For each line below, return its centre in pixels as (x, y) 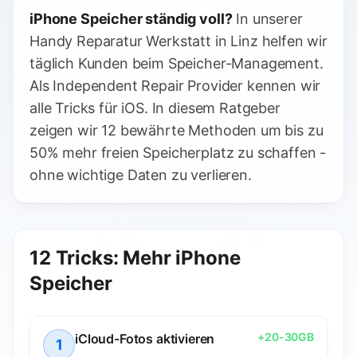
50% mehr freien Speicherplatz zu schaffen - (178, 153)
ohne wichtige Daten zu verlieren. (141, 175)
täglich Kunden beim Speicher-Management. (177, 63)
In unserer (267, 19)
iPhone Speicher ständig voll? (131, 19)
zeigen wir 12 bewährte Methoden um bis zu (177, 130)
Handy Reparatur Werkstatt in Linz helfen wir (178, 41)
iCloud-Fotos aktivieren (145, 339)
